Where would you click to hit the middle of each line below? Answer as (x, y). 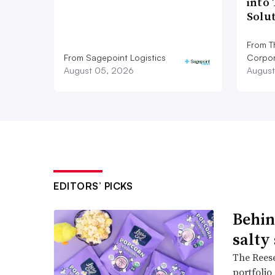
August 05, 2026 (99, 70)
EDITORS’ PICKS (93, 186)
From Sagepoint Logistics (115, 57)
